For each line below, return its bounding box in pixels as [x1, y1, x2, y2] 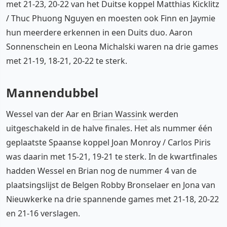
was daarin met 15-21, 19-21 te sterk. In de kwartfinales [6, 150, 217, 162]
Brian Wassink [93, 108, 147, 120]
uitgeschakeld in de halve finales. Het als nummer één [6, 122, 212, 134]
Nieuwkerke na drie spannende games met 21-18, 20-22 [6, 193, 219, 205]
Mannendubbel [6, 84, 98, 101]
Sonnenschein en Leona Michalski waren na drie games [6, 41, 218, 52]
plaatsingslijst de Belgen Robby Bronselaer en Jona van [6, 179, 215, 191]
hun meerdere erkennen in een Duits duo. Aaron [6, 26, 193, 38]
